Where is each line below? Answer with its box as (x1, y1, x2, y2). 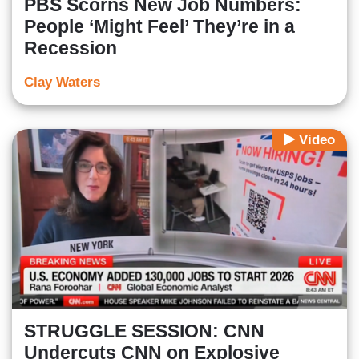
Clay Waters (24, 75, 100, 91)
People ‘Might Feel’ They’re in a (24, 16, 295, 38)
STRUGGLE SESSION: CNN (24, 320, 264, 341)
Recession (24, 38, 117, 59)
